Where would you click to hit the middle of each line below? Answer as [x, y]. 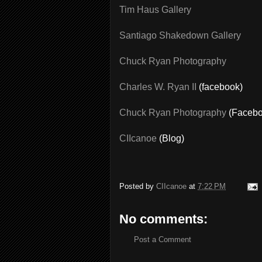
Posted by [138, 187]
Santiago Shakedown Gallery [180, 35]
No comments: [163, 219]
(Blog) [170, 138]
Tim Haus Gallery [155, 10]
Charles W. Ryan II [158, 87]
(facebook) [220, 87]
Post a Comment [163, 239]
